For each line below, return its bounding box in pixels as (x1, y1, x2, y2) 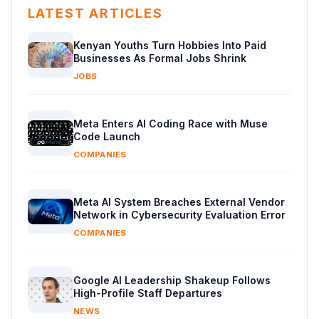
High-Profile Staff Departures (73, 287, 222, 299)
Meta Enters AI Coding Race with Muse (73, 117, 268, 130)
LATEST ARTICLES (27, 5, 163, 21)
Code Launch (73, 130, 140, 142)
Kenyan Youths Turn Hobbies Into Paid (73, 39, 266, 51)
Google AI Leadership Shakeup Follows (73, 274, 271, 286)
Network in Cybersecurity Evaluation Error (73, 209, 286, 221)
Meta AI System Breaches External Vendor (73, 196, 285, 208)
